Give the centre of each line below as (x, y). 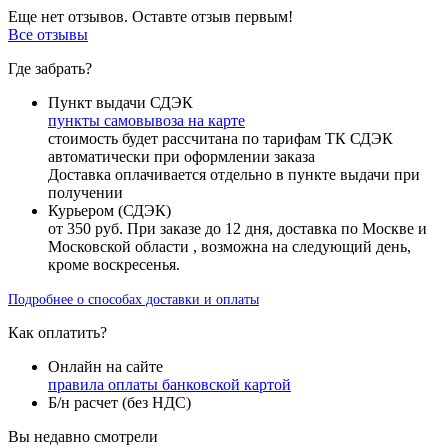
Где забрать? (50, 68)
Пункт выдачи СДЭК (120, 102)
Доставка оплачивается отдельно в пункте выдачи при (234, 174)
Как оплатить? (57, 332)
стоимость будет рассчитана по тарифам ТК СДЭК (220, 138)
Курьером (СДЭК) (109, 210)
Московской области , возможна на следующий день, (229, 246)
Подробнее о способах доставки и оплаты (133, 299)
